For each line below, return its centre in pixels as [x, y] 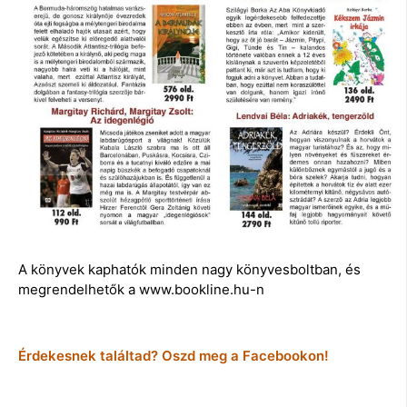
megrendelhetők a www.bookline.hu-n [141, 289]
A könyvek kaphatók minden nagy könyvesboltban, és [189, 269]
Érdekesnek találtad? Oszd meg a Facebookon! [174, 356]
